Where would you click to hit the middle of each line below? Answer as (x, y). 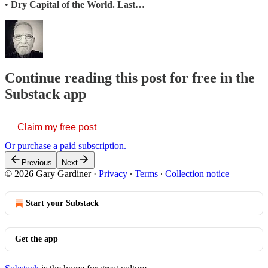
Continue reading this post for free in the (130, 77)
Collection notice (197, 173)
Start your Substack (62, 203)
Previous (37, 162)
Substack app (45, 94)
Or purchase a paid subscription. (66, 145)
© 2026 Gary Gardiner (48, 173)
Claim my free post (57, 127)
